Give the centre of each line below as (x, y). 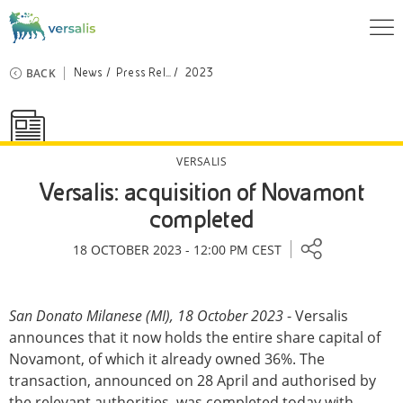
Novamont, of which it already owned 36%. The (167, 359)
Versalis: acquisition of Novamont (201, 192)
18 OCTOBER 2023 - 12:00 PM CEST (177, 249)
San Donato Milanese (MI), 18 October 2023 (148, 316)
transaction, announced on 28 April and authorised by (193, 381)
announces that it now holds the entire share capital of (195, 337)
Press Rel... (144, 73)
